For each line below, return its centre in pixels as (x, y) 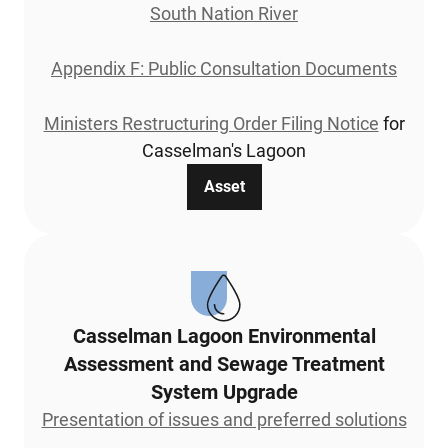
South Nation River (224, 13)
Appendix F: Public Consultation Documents (224, 68)
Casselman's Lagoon (224, 150)
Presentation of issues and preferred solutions (224, 419)
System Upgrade (224, 391)
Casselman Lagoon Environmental (224, 335)
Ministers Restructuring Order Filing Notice (211, 123)
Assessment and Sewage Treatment (224, 363)
